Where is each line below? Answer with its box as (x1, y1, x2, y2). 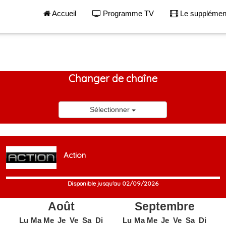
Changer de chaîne (68, 72, 157, 85)
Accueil (50, 9, 76, 18)
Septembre (135, 200, 195, 213)
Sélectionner (90, 105, 132, 114)
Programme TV (101, 9, 154, 18)
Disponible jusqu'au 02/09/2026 (67, 179, 158, 187)
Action (64, 150, 86, 160)
